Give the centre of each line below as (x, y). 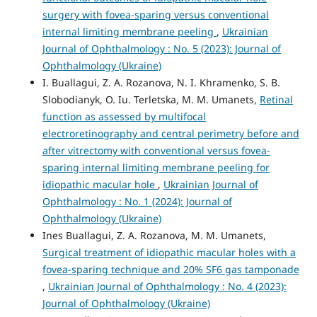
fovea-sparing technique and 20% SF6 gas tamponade (171, 270)
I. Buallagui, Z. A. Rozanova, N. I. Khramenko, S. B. (161, 83)
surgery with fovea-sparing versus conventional (155, 15)
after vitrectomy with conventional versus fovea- (156, 151)
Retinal (276, 100)
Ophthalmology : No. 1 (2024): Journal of (137, 202)
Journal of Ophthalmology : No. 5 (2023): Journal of (161, 49)
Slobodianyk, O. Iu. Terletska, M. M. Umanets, (151, 100)
